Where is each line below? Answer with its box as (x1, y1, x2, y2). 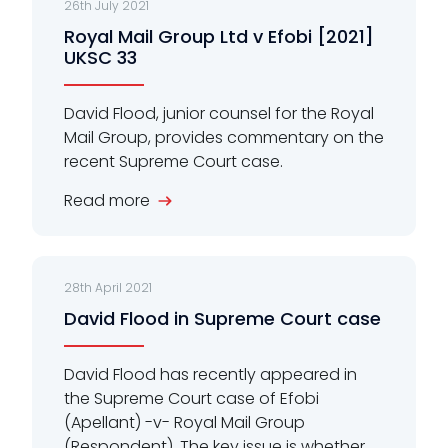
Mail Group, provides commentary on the (64, 126, 384, 150)
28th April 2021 (64, 279, 152, 297)
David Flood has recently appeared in (64, 363, 357, 387)
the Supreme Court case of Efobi (64, 387, 319, 411)
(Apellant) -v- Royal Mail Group (64, 411, 305, 435)
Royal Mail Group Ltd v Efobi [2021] (64, 24, 374, 50)
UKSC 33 (64, 45, 137, 71)
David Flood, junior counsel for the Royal (64, 102, 374, 126)
